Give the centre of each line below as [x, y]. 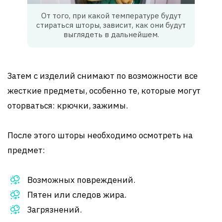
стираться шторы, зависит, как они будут [111, 25]
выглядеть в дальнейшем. [111, 35]
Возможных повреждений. [81, 180]
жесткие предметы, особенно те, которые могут [104, 91]
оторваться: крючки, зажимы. [68, 106]
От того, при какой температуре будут [111, 16]
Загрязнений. [55, 210]
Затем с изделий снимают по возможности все [103, 76]
